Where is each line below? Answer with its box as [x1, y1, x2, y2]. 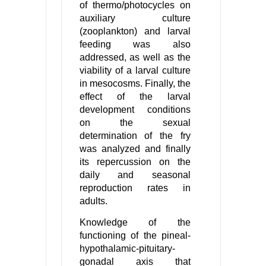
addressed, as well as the [79, 52, 191, 63]
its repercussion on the [79, 157, 191, 167]
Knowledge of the [79, 217, 191, 228]
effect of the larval [79, 91, 191, 102]
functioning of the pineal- [79, 230, 191, 241]
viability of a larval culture [79, 65, 191, 76]
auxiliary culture [79, 13, 191, 24]
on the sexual [79, 118, 191, 128]
